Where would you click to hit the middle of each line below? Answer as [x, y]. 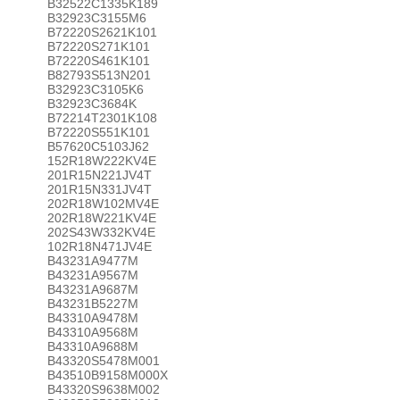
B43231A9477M [92, 261]
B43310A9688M [92, 346]
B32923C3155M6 [96, 18]
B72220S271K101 [98, 46]
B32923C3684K [92, 104]
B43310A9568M [92, 332]
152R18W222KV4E [101, 161]
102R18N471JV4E [99, 246]
